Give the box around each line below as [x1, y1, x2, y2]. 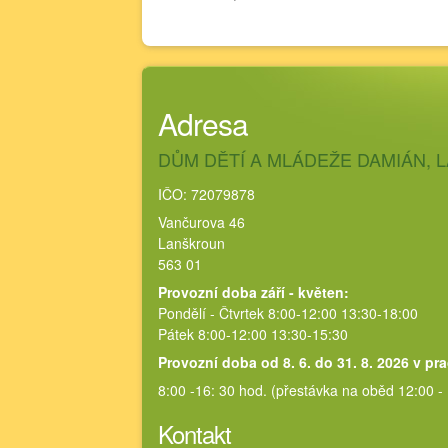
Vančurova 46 [158, 212, 245, 232]
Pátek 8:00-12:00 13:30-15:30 [158, 324, 348, 344]
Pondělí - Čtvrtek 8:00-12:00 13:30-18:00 [158, 303, 418, 323]
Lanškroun [158, 233, 225, 253]
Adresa [158, 102, 248, 145]
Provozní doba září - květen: [158, 282, 349, 302]
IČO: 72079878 [158, 184, 255, 204]
